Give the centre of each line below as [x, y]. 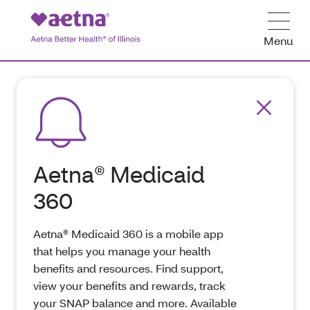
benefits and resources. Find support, [128, 268]
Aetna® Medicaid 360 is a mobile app [128, 234]
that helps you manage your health [122, 251]
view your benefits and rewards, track [129, 285]
